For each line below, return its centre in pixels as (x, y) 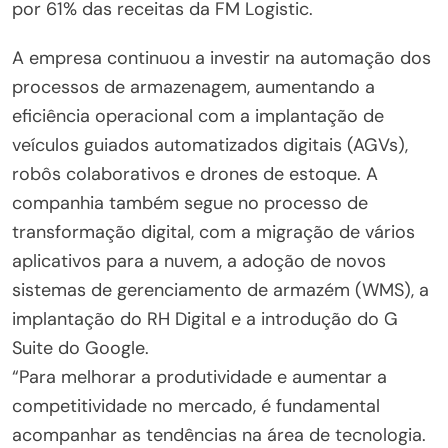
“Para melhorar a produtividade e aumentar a (199, 376)
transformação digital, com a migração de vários (213, 231)
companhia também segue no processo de (190, 202)
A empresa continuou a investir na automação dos (221, 57)
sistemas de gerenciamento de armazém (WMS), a (220, 289)
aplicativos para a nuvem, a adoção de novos (199, 260)
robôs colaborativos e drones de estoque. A (195, 173)
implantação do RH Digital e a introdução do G (205, 318)
